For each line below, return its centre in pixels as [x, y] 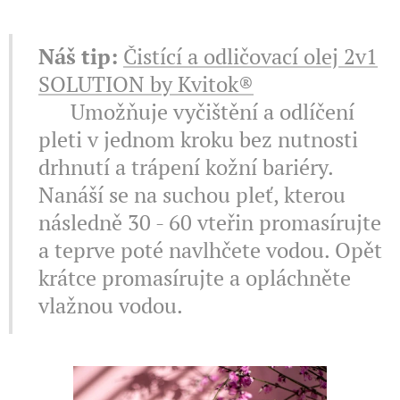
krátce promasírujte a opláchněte [195, 278]
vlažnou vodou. [111, 306]
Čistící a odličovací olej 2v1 [250, 57]
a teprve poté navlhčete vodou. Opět [210, 250]
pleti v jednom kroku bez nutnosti [198, 140]
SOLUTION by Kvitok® [146, 84]
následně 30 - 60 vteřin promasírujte [210, 223]
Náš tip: [81, 57]
